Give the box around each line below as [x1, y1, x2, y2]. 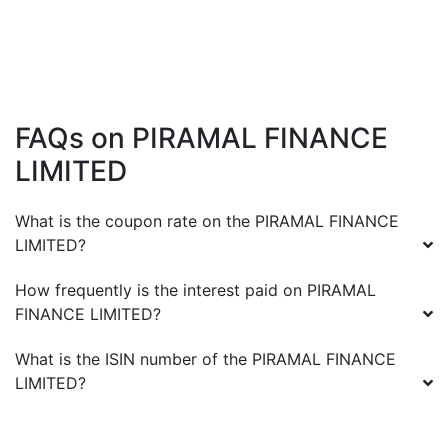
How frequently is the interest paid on [15, 280, 302, 300]
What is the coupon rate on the [15, 211, 255, 231]
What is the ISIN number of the [15, 349, 252, 369]
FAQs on [15, 121, 132, 155]
